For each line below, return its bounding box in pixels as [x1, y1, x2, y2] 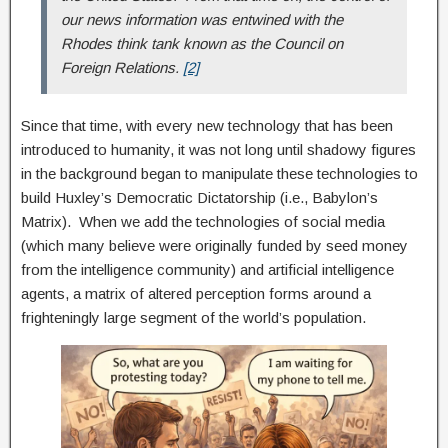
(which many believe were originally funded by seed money [21, 237, 408, 255]
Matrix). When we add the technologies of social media [21, 213, 385, 231]
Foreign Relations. [61, 59, 183, 77]
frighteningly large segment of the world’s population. [21, 309, 366, 327]
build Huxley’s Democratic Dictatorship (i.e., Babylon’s [21, 189, 378, 207]
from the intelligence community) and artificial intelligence [21, 261, 394, 279]
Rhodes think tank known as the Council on [61, 35, 343, 53]
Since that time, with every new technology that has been [21, 117, 393, 135]
